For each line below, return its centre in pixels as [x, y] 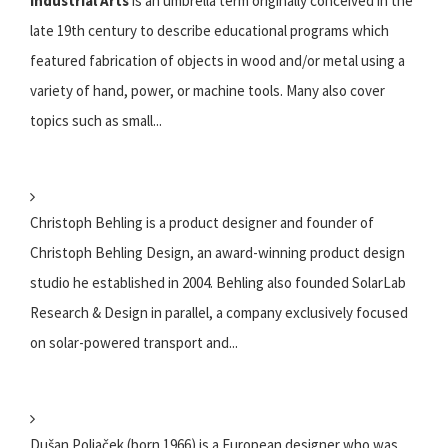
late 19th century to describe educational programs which [209, 30]
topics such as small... [96, 120]
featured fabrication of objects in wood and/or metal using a [217, 60]
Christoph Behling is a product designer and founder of [202, 222]
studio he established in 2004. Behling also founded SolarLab [218, 282]
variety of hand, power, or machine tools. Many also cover [207, 90]
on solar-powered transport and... [134, 342]
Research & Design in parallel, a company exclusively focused [219, 312]
